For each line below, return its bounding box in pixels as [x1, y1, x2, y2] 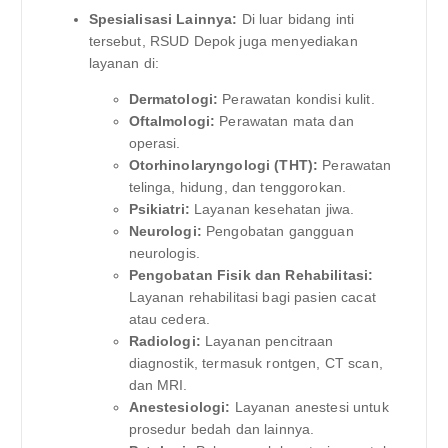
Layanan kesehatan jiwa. [189, 201, 355, 218]
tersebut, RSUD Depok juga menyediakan [88, 33, 358, 50]
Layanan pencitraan [200, 333, 334, 350]
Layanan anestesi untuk [230, 399, 389, 416]
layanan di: [88, 55, 160, 72]
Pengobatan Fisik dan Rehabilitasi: [128, 267, 374, 284]
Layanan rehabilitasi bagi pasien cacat [128, 289, 376, 306]
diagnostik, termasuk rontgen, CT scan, [128, 355, 383, 372]
